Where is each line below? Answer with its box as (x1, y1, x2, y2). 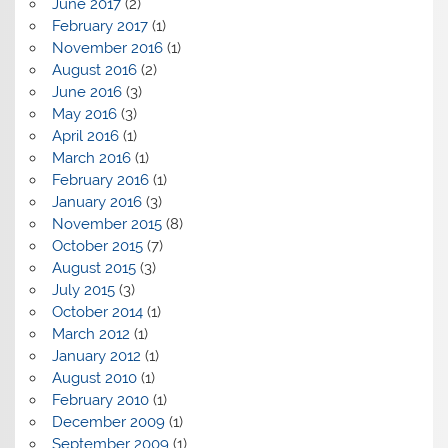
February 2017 (51, 17, 148, 36)
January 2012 (51, 347, 141, 366)
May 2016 (51, 105, 117, 124)
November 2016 (51, 39, 163, 58)
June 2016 (51, 83, 122, 102)
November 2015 (51, 215, 162, 234)
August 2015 (51, 259, 136, 278)
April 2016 (51, 127, 119, 146)
